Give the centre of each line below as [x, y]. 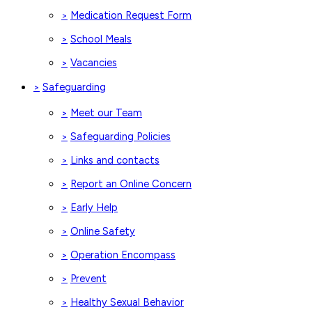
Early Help [94, 207]
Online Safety [103, 231]
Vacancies [94, 62]
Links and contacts [115, 160]
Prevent [88, 278]
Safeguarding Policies [120, 136]
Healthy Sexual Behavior [127, 302]
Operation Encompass [123, 255]
